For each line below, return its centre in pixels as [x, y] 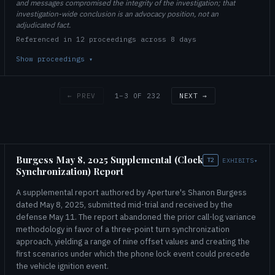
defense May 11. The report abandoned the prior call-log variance [136, 217]
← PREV [82, 96]
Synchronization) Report [70, 171]
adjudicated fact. [43, 25]
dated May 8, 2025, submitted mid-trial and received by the [124, 204]
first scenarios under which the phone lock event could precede [133, 254]
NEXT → [193, 96]
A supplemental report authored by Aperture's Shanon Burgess [131, 192]
